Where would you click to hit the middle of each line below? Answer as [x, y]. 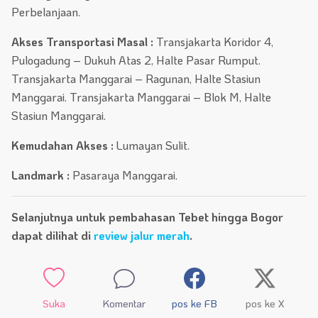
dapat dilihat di [53, 236]
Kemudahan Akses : [62, 146]
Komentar [124, 304]
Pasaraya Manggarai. [124, 175]
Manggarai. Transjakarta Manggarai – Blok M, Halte [141, 97]
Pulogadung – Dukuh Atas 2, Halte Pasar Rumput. [136, 60]
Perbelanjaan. [46, 12]
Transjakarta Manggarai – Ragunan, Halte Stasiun [136, 79]
